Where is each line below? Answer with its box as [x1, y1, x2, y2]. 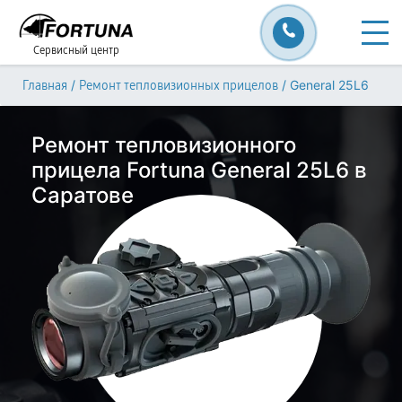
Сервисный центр [33, 44, 119, 57]
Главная [22, 78, 67, 93]
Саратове [31, 182, 134, 208]
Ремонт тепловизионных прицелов [79, 78, 278, 93]
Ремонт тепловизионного [31, 132, 296, 158]
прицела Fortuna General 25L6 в [31, 157, 367, 183]
